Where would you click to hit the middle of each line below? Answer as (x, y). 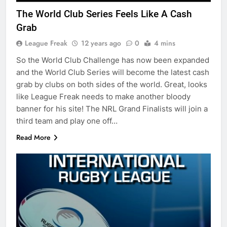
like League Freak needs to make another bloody (103, 96)
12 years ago (101, 43)
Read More (33, 137)
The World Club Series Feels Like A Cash (104, 14)
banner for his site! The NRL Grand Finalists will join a (112, 108)
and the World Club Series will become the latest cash (113, 72)
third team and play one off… (67, 121)
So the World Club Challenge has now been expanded (113, 60)
